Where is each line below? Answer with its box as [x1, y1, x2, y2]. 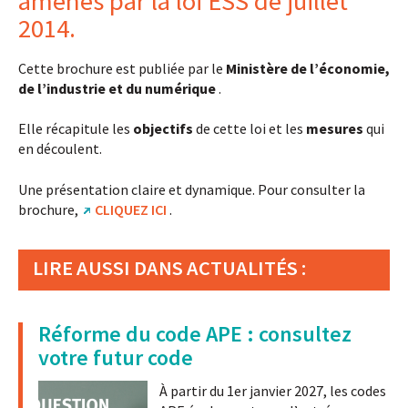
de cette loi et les [196, 119, 306, 138]
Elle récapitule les [18, 119, 133, 138]
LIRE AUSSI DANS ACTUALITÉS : [33, 255, 307, 281]
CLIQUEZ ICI [95, 199, 167, 219]
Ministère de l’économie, [226, 58, 390, 77]
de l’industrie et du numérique [18, 78, 219, 97]
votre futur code [38, 342, 193, 372]
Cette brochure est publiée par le [18, 58, 226, 77]
